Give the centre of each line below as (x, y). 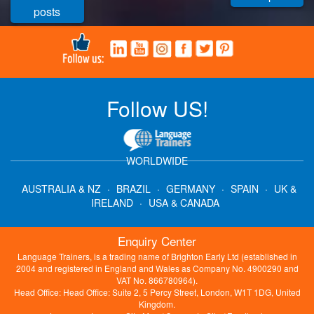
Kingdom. (157, 303)
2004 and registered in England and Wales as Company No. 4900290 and (157, 268)
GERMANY (190, 188)
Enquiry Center (157, 240)
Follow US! (157, 108)
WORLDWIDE (157, 160)
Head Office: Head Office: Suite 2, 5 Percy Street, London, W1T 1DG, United (157, 292)
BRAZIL (133, 188)
